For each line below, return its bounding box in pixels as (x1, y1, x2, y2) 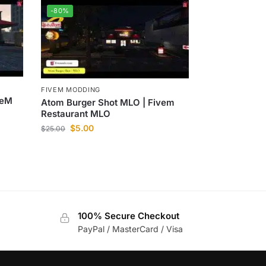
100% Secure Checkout (77, 210, 179, 221)
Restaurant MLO (41, 107, 111, 119)
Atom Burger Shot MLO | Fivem (41, 96, 175, 108)
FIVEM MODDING (41, 85, 101, 94)
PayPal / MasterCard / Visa (77, 223, 183, 234)
